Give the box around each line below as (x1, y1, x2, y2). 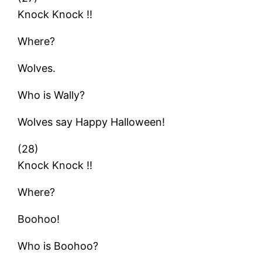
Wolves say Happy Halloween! (18, 115, 166, 128)
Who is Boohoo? (18, 239, 99, 252)
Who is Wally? (18, 88, 85, 101)
